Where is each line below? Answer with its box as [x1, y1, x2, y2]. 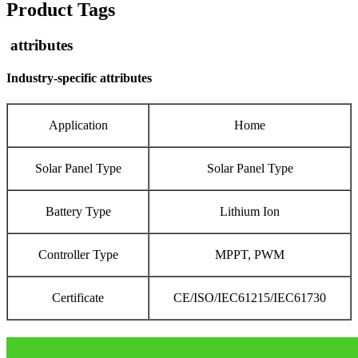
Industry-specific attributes [6, 71, 152, 86]
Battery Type [45, 204, 111, 218]
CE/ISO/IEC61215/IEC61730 [173, 290, 326, 304]
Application [48, 117, 108, 132]
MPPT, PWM [215, 247, 284, 261]
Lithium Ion [220, 204, 280, 218]
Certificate [52, 290, 104, 304]
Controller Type [38, 247, 118, 261]
